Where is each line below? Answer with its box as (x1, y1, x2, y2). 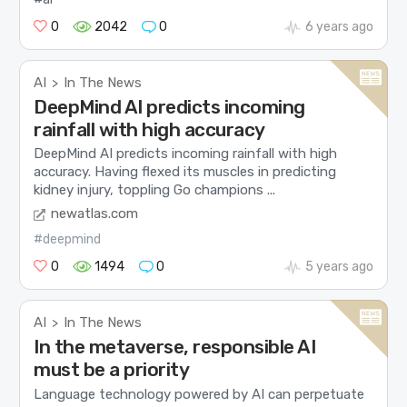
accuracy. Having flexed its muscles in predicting (34, 163, 337, 180)
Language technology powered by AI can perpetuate (34, 385, 365, 402)
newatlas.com (51, 205, 139, 223)
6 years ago (304, 18, 373, 35)
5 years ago (304, 259, 373, 275)
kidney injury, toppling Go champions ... (34, 181, 276, 198)
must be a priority (34, 358, 190, 382)
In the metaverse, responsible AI (34, 335, 316, 359)
